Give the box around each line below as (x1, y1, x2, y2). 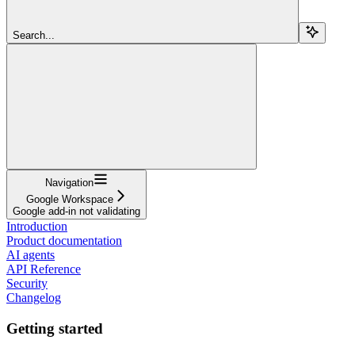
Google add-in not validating (13, 204, 140, 217)
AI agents (6, 247, 55, 261)
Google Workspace (25, 193, 113, 205)
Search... (13, 29, 55, 41)
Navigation (45, 176, 94, 189)
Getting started (6, 319, 103, 337)
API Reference (6, 261, 81, 276)
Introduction (6, 219, 67, 233)
